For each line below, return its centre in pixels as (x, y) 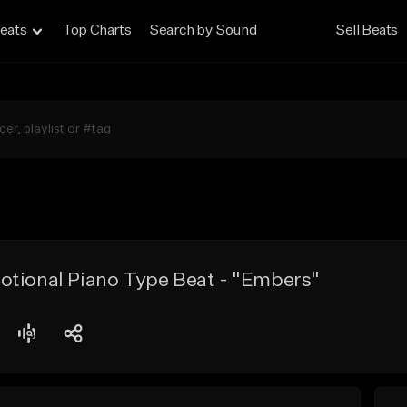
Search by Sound (203, 31)
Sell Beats (367, 31)
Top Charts (97, 31)
